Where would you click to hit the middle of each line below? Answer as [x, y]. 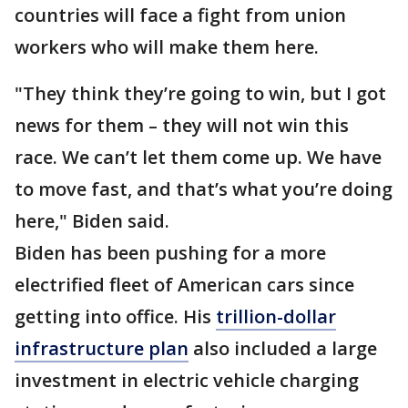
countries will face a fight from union [180, 15]
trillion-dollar [276, 316]
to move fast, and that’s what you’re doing [204, 189]
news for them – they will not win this [182, 125]
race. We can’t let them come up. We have [198, 157]
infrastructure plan [102, 348]
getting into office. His [115, 316]
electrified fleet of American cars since [184, 285]
